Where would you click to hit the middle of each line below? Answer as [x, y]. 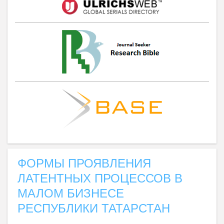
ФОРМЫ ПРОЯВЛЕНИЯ [84, 163]
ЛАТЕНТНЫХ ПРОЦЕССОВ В [100, 178]
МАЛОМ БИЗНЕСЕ [71, 193]
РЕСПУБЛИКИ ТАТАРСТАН [94, 208]
